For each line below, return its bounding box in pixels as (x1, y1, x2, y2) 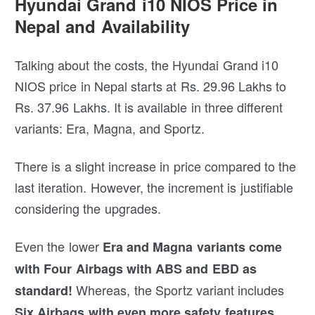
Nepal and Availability (15, 14, 190, 39)
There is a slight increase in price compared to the (15, 157, 297, 176)
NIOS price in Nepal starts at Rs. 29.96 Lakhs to (15, 77, 287, 96)
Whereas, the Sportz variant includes (76, 281, 285, 300)
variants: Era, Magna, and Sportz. (15, 119, 205, 138)
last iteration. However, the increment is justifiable (15, 178, 293, 197)
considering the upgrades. (15, 199, 161, 218)
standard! (15, 281, 77, 300)
